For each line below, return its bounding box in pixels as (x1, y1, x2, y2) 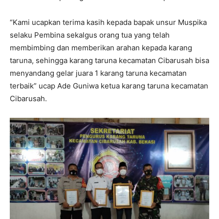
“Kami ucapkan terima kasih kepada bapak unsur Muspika (10, 18, 207, 27)
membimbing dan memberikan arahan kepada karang (10, 43, 192, 53)
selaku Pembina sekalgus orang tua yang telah (10, 30, 170, 40)
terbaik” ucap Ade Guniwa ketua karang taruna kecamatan (10, 81, 208, 91)
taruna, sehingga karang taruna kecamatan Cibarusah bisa (10, 56, 209, 66)
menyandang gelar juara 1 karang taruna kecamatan (10, 68, 187, 78)
